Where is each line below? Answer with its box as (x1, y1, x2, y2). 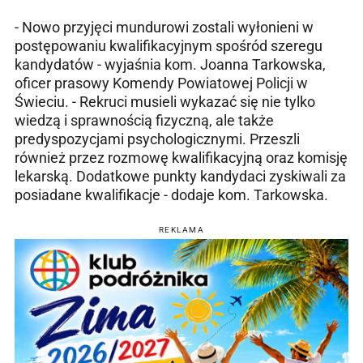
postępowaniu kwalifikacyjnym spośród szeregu (15, 37, 322, 55)
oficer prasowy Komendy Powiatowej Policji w (15, 75, 308, 92)
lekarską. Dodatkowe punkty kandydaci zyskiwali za (15, 168, 346, 186)
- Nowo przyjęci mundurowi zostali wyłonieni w (15, 19, 314, 36)
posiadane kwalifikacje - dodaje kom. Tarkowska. (15, 186, 328, 204)
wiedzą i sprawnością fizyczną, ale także (15, 112, 274, 130)
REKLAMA (158, 225, 205, 235)
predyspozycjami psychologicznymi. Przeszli (15, 130, 300, 148)
